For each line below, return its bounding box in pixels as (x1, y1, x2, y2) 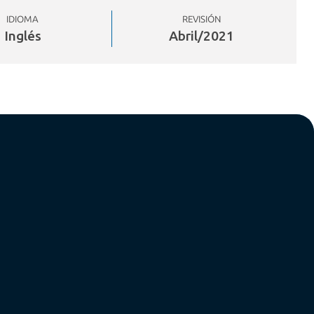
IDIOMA (6, 13, 39, 25)
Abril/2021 (169, 27, 235, 43)
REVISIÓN (182, 13, 221, 25)
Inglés (4, 27, 41, 43)
